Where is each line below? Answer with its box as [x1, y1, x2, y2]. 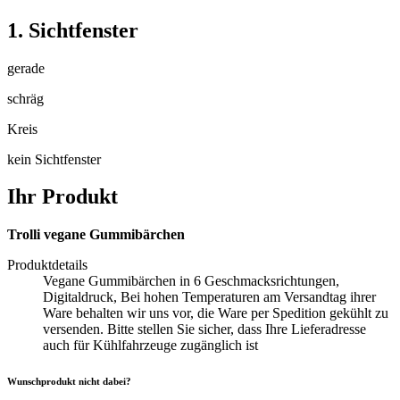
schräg [7, 90, 44, 106]
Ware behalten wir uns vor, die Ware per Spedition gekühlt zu [43, 305, 388, 321]
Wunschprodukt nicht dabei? [7, 376, 131, 387]
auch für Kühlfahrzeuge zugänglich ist [43, 337, 258, 354]
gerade [7, 60, 45, 76]
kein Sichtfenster [7, 151, 101, 167]
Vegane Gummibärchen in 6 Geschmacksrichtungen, [43, 273, 339, 289]
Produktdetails [7, 257, 87, 273]
